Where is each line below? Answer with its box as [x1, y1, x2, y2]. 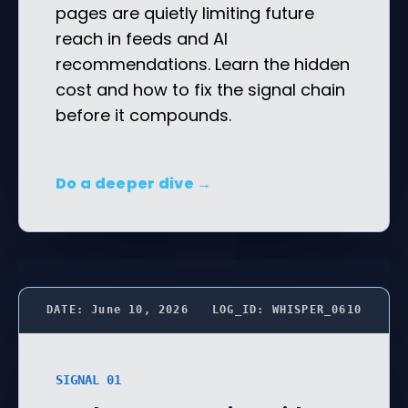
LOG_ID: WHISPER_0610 [212, 302, 362, 316]
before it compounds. [56, 103, 231, 127]
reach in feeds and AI [56, 26, 228, 50]
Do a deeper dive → [56, 172, 212, 194]
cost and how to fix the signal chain [56, 77, 345, 101]
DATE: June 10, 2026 [46, 302, 189, 316]
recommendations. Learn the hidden [56, 52, 350, 76]
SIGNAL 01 [56, 372, 121, 387]
